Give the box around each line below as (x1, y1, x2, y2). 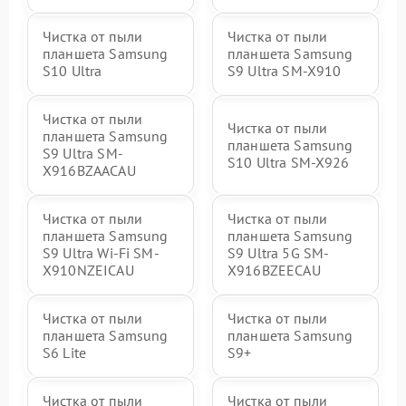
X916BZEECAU (227, 261, 321, 279)
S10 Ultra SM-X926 (227, 152, 350, 171)
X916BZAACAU (43, 161, 136, 179)
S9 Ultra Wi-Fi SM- (43, 244, 159, 262)
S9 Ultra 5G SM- (227, 244, 330, 262)
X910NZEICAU (43, 261, 134, 279)
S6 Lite (43, 343, 87, 362)
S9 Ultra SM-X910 (227, 62, 342, 80)
